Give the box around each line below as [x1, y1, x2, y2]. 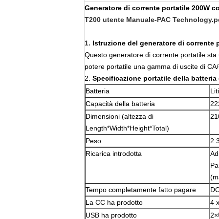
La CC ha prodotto [86, 198, 143, 206]
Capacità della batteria [86, 100, 155, 108]
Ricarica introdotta [86, 150, 142, 157]
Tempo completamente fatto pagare [86, 186, 196, 194]
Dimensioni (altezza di [86, 112, 153, 120]
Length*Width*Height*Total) [86, 124, 169, 132]
